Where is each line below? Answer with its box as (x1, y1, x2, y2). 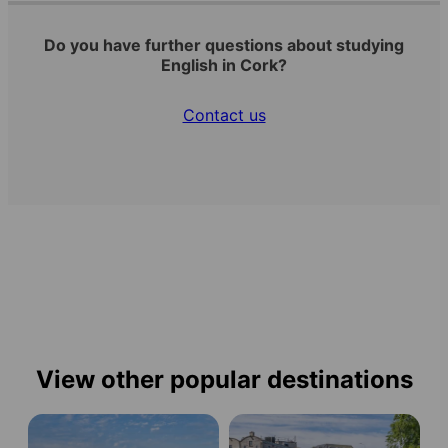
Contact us (182, 105, 266, 126)
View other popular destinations (35, 365, 413, 395)
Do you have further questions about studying (44, 35, 404, 56)
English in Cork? (161, 55, 287, 76)
